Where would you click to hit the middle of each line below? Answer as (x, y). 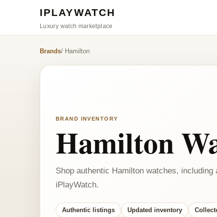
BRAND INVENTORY (87, 118)
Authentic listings (88, 210)
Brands (50, 51)
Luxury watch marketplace (76, 26)
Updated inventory (155, 210)
